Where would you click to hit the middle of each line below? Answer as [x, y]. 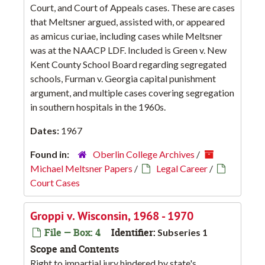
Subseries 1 [182, 232]
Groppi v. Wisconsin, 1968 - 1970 [112, 216]
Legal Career [182, 169]
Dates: [46, 131]
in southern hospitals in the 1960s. [98, 107]
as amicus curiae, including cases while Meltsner [126, 36]
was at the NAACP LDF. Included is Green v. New [128, 50]
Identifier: [133, 233]
